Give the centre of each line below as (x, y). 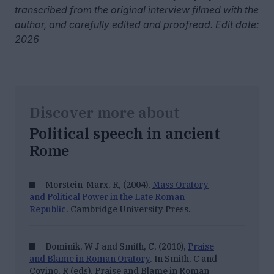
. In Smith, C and (183, 259)
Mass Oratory (180, 185)
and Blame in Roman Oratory (90, 259)
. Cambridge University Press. (128, 209)
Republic (48, 209)
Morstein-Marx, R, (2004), (99, 185)
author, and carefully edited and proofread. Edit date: (137, 25)
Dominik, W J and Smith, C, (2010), (117, 247)
